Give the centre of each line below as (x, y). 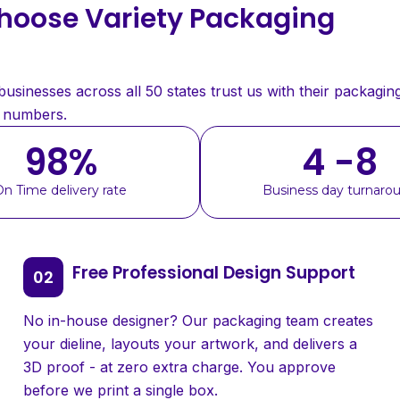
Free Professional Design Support (213, 273)
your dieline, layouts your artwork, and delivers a (190, 344)
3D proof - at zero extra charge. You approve (179, 367)
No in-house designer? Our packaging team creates (198, 321)
